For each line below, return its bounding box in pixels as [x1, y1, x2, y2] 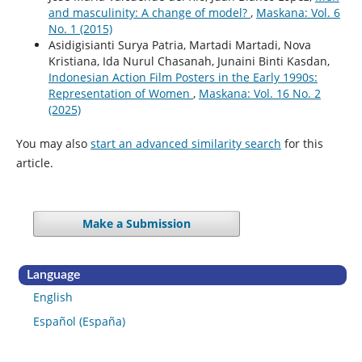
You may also [15, 135, 90, 151]
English [32, 288, 73, 305]
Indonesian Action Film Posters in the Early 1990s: [48, 69, 318, 85]
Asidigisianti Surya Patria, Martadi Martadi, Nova [48, 36, 311, 53]
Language [26, 267, 81, 281]
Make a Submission [82, 215, 191, 231]
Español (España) [32, 313, 125, 329]
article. [15, 154, 53, 170]
